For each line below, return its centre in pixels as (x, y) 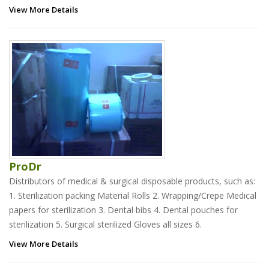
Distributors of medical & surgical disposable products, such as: (132, 181)
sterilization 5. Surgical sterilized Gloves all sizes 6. (105, 224)
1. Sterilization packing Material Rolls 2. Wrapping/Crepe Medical (133, 195)
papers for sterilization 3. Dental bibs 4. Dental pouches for (123, 210)
